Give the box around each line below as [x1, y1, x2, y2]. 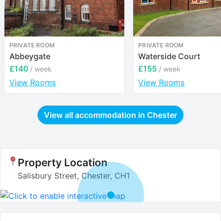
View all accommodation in [44, 110, 147, 120]
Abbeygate [9, 51, 50, 62]
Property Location [18, 156, 108, 169]
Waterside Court [138, 51, 201, 62]
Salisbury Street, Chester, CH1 [18, 171, 130, 181]
